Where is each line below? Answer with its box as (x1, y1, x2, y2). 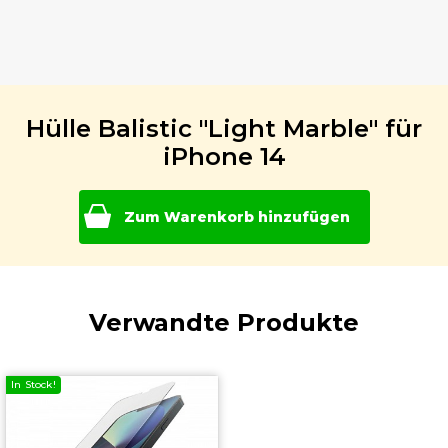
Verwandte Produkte (89, 307, 359, 337)
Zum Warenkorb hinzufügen (123, 208, 350, 227)
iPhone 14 (162, 142, 286, 172)
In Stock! (11, 377, 56, 391)
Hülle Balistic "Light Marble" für (26, 114, 422, 144)
